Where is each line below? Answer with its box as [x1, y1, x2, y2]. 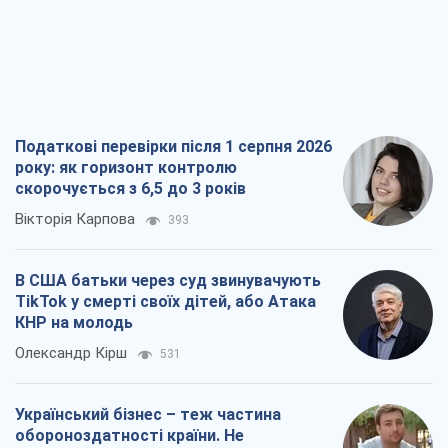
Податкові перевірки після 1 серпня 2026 [15, 137, 332, 157]
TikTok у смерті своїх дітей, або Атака [15, 292, 316, 312]
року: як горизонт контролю [15, 158, 237, 178]
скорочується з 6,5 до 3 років [15, 179, 246, 199]
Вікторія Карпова [15, 210, 135, 229]
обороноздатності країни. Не [15, 426, 244, 446]
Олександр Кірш [15, 344, 127, 363]
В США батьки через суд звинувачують [15, 271, 321, 291]
